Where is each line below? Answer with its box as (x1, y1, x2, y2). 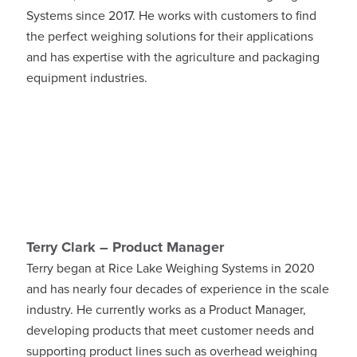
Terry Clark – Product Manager (26, 237, 224, 256)
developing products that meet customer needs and (26, 322, 314, 339)
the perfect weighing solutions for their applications (26, 28, 313, 45)
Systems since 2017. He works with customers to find (26, 7, 316, 24)
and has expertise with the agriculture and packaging (26, 49, 320, 65)
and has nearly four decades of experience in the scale (26, 280, 329, 297)
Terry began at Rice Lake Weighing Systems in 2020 (26, 260, 315, 277)
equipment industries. (26, 69, 151, 86)
